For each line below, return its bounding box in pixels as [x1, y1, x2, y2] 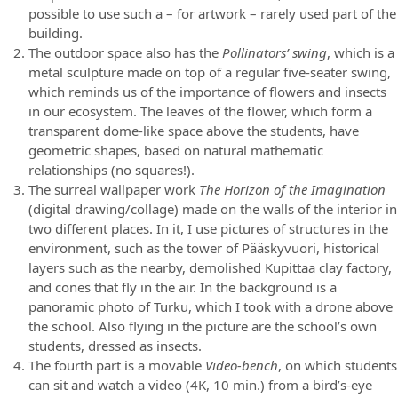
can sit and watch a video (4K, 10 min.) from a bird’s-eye [28, 376, 372, 394]
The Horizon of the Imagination [199, 180, 386, 199]
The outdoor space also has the [28, 44, 222, 62]
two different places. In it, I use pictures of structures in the [28, 219, 388, 238]
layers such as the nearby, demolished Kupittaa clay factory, [28, 259, 392, 277]
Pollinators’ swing [222, 44, 327, 62]
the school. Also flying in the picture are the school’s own [28, 317, 377, 336]
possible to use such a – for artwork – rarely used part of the [28, 4, 396, 23]
